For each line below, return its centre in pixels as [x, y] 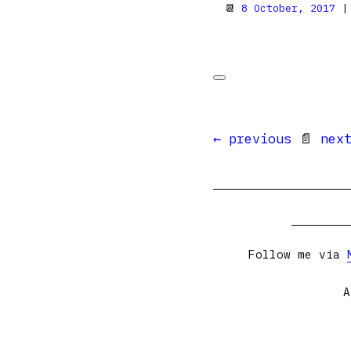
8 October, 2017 [288, 8]
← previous [252, 139]
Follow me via [297, 254]
